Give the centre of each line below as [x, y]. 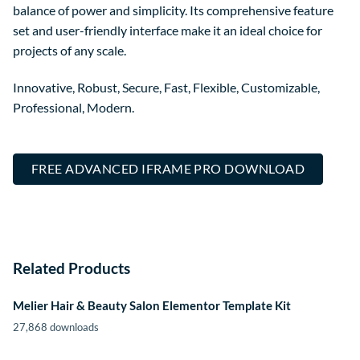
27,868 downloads [56, 327]
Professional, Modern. [74, 108]
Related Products [72, 268]
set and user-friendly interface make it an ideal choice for [168, 31]
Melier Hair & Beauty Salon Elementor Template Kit [152, 306]
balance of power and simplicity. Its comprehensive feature [173, 10]
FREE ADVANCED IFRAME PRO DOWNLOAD [168, 169]
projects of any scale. [70, 51]
